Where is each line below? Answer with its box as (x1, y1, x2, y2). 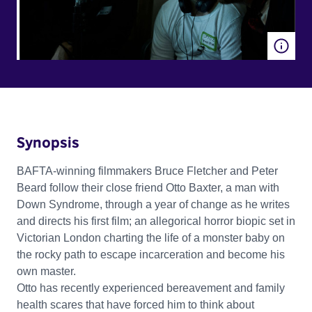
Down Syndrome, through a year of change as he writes (17, 198, 290, 210)
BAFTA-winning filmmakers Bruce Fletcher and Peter (17, 164, 278, 177)
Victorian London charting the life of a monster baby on (17, 231, 285, 244)
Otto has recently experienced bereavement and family (17, 281, 285, 294)
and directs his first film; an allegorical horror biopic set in (17, 214, 295, 227)
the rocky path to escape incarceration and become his (17, 248, 285, 260)
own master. (17, 265, 76, 277)
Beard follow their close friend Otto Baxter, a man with (17, 181, 279, 194)
